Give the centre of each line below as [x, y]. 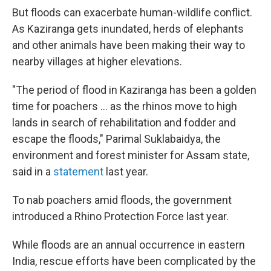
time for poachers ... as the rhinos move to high [125, 106]
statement [78, 172]
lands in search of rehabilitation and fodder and [124, 123]
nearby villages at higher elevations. [97, 62]
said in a [33, 172]
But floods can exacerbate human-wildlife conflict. [132, 13]
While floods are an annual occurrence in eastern [129, 245]
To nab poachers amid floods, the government [122, 200]
